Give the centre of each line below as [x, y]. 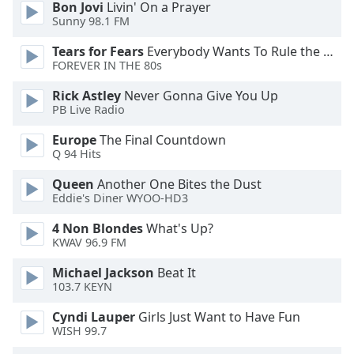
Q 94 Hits [77, 154]
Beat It [175, 273]
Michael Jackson [103, 273]
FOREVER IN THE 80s [107, 66]
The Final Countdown [161, 140]
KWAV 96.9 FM [89, 243]
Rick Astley [87, 96]
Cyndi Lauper [94, 317]
